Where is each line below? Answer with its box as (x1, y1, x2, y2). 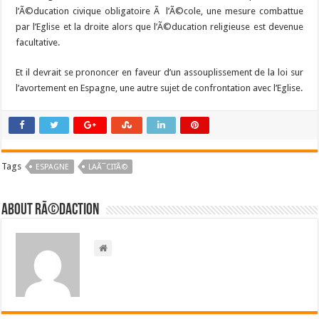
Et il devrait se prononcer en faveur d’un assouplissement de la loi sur (16, 67, 303, 78)
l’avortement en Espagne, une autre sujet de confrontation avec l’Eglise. (16, 83, 303, 94)
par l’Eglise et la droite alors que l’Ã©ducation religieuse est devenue (16, 21, 303, 33)
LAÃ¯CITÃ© (88, 162, 128, 172)
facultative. (16, 37, 61, 48)
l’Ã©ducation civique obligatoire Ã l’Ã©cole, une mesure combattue (16, 6, 303, 17)
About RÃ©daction (1, 202, 100, 219)
